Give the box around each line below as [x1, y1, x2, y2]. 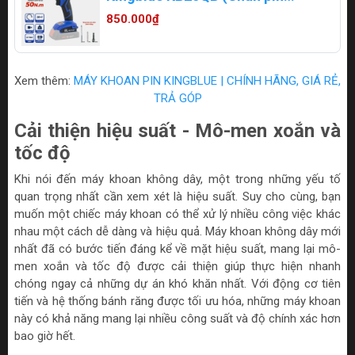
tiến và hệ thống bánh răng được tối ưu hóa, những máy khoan [14, 293, 341, 308]
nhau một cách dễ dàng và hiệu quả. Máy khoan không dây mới [14, 223, 341, 239]
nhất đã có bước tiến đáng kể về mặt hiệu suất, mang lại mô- [14, 241, 341, 256]
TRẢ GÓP [153, 90, 202, 105]
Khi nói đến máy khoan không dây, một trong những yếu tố [14, 171, 341, 186]
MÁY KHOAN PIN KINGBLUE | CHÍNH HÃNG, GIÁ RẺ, [74, 73, 341, 88]
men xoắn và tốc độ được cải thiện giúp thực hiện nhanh [14, 258, 341, 273]
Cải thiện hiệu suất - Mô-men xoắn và [14, 119, 341, 142]
